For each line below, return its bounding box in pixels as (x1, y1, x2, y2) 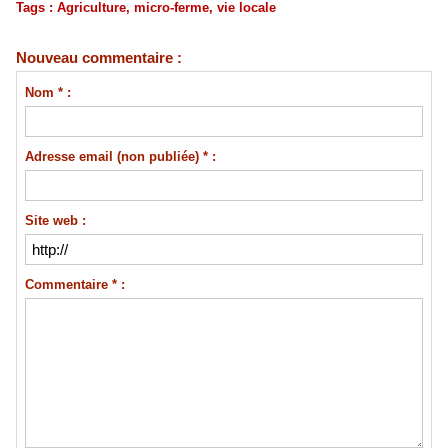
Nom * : (24, 85, 71, 101)
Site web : (24, 213, 86, 229)
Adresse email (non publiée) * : (24, 149, 216, 165)
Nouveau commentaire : (16, 48, 182, 66)
